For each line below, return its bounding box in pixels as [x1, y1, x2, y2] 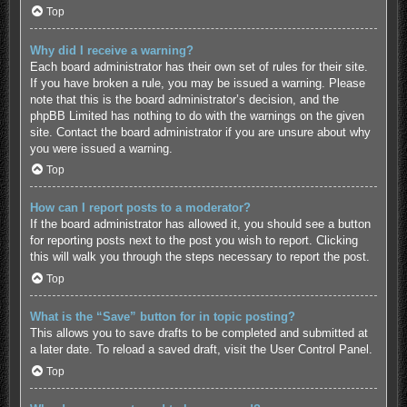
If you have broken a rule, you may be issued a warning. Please [29, 75, 365, 90]
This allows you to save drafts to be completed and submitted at [29, 326, 368, 341]
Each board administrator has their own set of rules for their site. [29, 59, 368, 74]
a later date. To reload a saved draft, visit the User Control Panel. [29, 342, 372, 357]
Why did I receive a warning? [29, 43, 194, 57]
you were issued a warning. [29, 141, 173, 155]
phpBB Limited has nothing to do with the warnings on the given [29, 108, 364, 123]
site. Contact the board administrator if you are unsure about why [29, 124, 371, 139]
